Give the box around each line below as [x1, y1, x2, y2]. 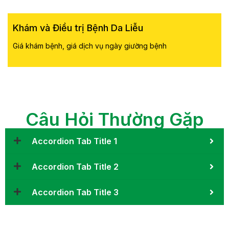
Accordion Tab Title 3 [32, 187, 119, 197]
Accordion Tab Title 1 [32, 135, 117, 146]
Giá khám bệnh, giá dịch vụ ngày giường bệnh [13, 41, 167, 50]
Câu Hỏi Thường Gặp [25, 108, 204, 130]
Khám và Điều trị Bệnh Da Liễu [13, 22, 143, 33]
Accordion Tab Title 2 [32, 161, 119, 172]
